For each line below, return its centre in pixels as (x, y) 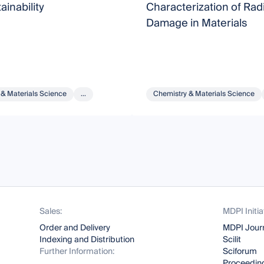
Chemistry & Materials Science (204, 94)
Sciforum (240, 252)
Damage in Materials (196, 23)
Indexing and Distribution (87, 240)
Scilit (232, 240)
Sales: (51, 212)
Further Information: (77, 252)
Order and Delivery (75, 228)
